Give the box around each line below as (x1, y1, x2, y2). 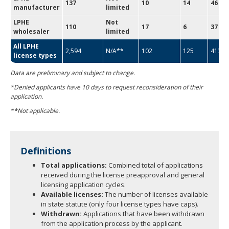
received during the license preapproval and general (41, 170, 204, 179)
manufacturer (13, 3, 60, 12)
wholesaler (13, 27, 50, 36)
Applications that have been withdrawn (82, 209, 204, 218)
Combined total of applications (107, 161, 203, 170)
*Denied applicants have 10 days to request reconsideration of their (10, 82, 203, 91)
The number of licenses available (103, 190, 208, 199)
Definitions (20, 144, 71, 157)
